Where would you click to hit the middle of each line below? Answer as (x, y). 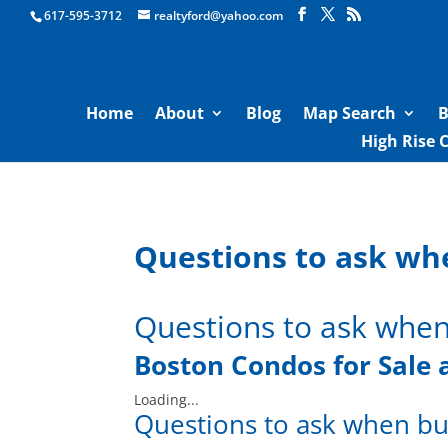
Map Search (349, 113)
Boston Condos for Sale (283, 365)
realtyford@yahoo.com (218, 15)
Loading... (167, 399)
